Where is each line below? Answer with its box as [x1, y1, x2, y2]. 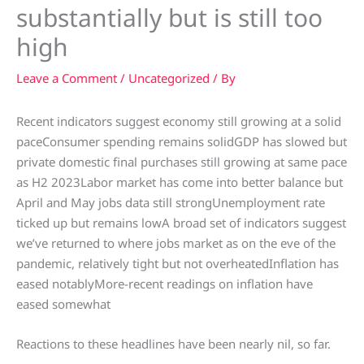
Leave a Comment [16, 70, 117, 87]
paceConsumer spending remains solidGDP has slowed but [16, 133, 347, 150]
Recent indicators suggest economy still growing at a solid [16, 113, 341, 130]
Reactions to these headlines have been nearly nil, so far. [16, 336, 331, 353]
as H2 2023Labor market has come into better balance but [16, 174, 343, 191]
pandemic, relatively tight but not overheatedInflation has [16, 255, 339, 272]
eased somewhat [16, 296, 110, 313]
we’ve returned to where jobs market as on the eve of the [16, 235, 336, 252]
